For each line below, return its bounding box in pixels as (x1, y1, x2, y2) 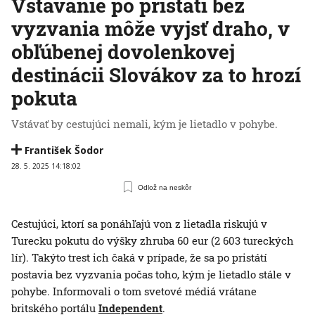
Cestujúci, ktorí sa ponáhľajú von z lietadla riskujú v (11, 217, 267, 231)
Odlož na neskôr (138, 183, 192, 191)
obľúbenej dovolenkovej (11, 39, 235, 65)
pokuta (11, 85, 77, 112)
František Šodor (25, 143, 103, 157)
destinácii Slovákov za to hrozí (11, 62, 301, 89)
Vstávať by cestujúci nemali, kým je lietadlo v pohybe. (11, 117, 278, 131)
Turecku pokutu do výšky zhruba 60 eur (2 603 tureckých (11, 233, 294, 248)
